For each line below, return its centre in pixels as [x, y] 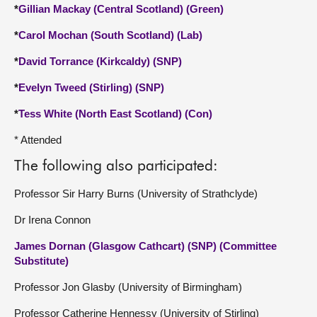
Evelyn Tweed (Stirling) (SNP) [91, 87]
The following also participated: [116, 167]
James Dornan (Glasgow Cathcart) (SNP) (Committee [145, 246]
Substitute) [41, 261]
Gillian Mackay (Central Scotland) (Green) [121, 9]
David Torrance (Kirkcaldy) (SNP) [100, 61]
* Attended [38, 140]
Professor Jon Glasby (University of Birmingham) [128, 287]
